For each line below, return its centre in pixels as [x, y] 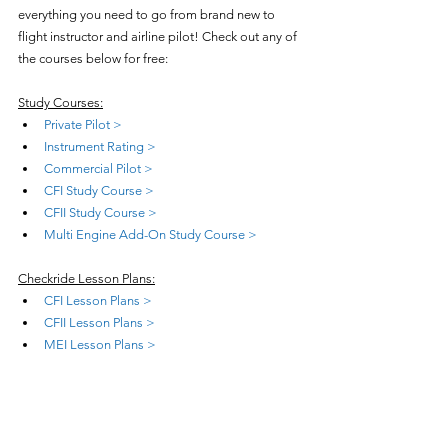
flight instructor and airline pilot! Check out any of [159, 36]
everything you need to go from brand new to [148, 14]
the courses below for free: [93, 58]
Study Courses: [60, 102]
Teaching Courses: [70, 388]
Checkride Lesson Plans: [86, 278]
